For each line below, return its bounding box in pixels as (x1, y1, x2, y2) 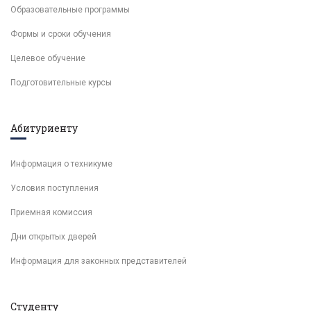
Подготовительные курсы (10, 78, 112, 87)
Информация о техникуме (10, 159, 112, 169)
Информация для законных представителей (10, 256, 187, 266)
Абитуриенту (10, 121, 78, 135)
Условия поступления (10, 183, 99, 193)
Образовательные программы (10, 5, 130, 15)
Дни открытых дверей (10, 232, 96, 242)
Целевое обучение (10, 53, 85, 63)
